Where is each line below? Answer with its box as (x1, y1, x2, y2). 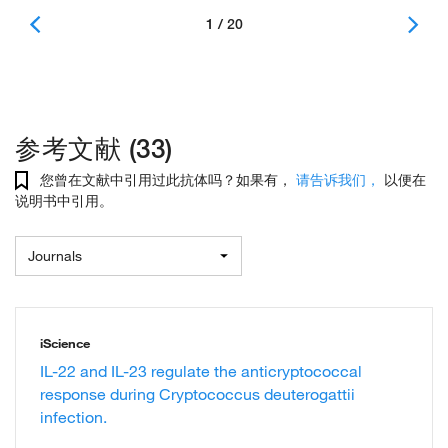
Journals (28, 247, 82, 266)
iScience (40, 335, 90, 352)
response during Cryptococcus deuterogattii (40, 384, 355, 405)
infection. (40, 407, 107, 428)
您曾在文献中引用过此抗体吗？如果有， (36, 171, 296, 189)
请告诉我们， (296, 171, 380, 189)
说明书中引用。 (15, 192, 113, 211)
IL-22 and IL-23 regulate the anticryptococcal (40, 361, 362, 382)
